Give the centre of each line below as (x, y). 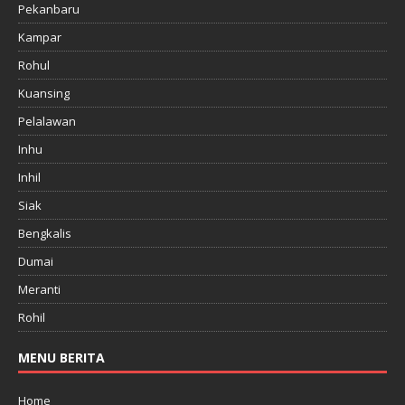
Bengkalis (45, 234)
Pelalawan (47, 122)
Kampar (40, 38)
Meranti (39, 290)
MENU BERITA (61, 358)
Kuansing (44, 94)
